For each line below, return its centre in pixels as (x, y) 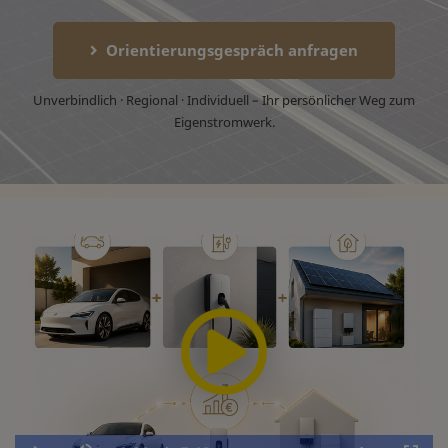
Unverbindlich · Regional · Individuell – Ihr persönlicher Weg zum (224, 100)
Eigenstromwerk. (224, 122)
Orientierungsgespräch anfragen (232, 50)
